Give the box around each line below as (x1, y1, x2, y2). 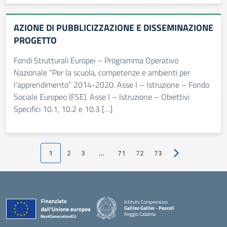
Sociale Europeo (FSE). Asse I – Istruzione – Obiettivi (14, 91, 190, 103)
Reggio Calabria (124, 210, 156, 218)
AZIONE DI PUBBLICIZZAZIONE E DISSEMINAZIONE (14, 21, 213, 34)
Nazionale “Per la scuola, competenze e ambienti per (14, 66, 190, 79)
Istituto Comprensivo (124, 198, 168, 206)
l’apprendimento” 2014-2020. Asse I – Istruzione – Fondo (14, 79, 209, 91)
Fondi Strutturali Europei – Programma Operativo (14, 54, 178, 66)
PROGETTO (14, 33, 57, 47)
